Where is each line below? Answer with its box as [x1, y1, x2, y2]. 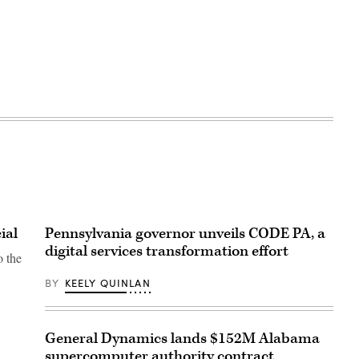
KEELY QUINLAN [64, 276, 151, 291]
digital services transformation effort [45, 241, 288, 262]
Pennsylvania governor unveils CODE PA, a [45, 224, 325, 244]
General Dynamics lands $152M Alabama [45, 329, 320, 349]
